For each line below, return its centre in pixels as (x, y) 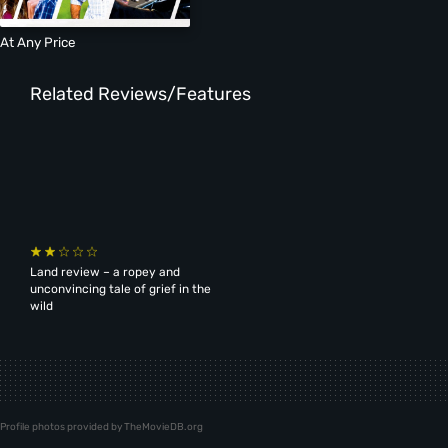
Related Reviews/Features (140, 94)
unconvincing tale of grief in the (120, 288)
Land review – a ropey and (104, 271)
